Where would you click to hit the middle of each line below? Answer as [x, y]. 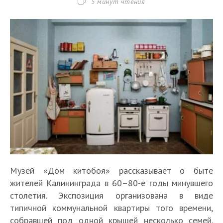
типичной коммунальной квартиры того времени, [111, 208]
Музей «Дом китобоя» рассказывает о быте [111, 170]
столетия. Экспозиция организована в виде [111, 195]
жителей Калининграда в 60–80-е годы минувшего [111, 183]
